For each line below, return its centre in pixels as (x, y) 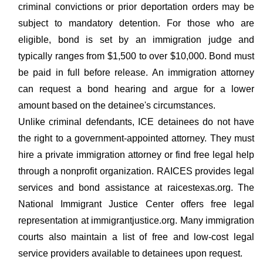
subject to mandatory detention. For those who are (136, 23)
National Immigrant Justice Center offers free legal (136, 204)
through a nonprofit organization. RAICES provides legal (136, 171)
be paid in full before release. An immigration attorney (136, 73)
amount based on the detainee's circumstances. (117, 105)
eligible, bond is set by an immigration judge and (136, 40)
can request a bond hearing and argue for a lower (136, 89)
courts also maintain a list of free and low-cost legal (136, 237)
